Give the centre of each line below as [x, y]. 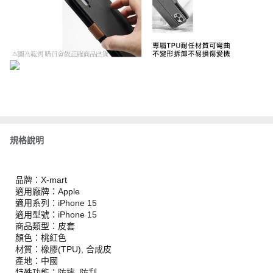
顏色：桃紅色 [41, 238]
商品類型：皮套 [45, 226]
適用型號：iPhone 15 [57, 215]
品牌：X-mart [41, 180]
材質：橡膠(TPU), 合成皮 [63, 250]
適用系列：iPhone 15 [57, 203]
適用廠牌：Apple [48, 192]
